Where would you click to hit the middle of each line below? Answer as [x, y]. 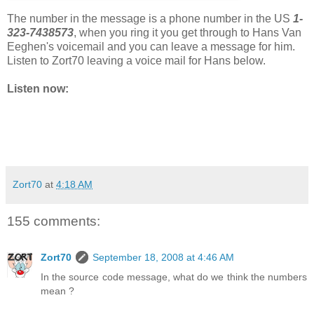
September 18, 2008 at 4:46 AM [163, 258]
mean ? [57, 291]
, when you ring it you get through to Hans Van [187, 32]
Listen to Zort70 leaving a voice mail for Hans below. [136, 60]
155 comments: [54, 221]
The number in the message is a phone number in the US [150, 18]
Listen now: [38, 88]
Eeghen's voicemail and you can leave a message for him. [151, 46]
